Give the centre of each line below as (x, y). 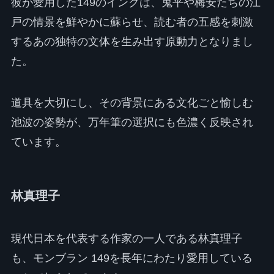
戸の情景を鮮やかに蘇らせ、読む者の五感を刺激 (132, 22)
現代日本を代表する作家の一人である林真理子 (126, 238)
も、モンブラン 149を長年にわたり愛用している (131, 258)
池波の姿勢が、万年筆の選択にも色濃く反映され (132, 123)
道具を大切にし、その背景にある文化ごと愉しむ (132, 103)
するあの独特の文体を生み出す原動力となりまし (132, 42)
